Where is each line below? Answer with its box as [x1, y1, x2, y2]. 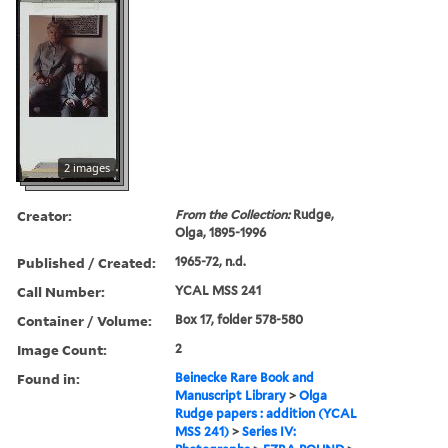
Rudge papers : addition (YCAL [175, 405, 358, 421]
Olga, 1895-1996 [175, 224, 267, 240]
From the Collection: [175, 206, 294, 222]
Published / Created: [17, 252, 156, 272]
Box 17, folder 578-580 [175, 311, 304, 327]
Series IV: [242, 423, 297, 439]
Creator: [17, 205, 72, 225]
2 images [64, 159, 110, 175]
